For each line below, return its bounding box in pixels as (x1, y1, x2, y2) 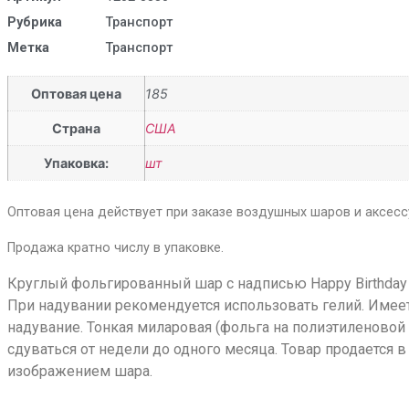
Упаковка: (43, 154, 109, 171)
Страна (51, 120, 100, 136)
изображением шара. (6, 362, 152, 380)
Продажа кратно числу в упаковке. (6, 239, 224, 256)
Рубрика (6, 14, 62, 30)
